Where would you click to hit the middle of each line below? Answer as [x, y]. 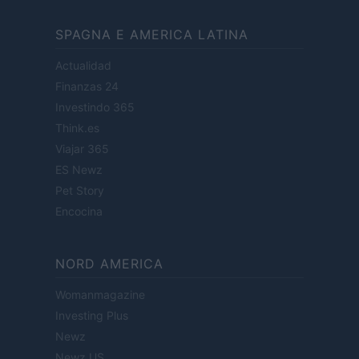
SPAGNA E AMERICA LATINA [152, 35]
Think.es [77, 128]
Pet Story [80, 191]
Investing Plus [92, 316]
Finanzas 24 [87, 87]
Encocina [79, 212]
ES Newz [79, 170]
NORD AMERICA [109, 264]
